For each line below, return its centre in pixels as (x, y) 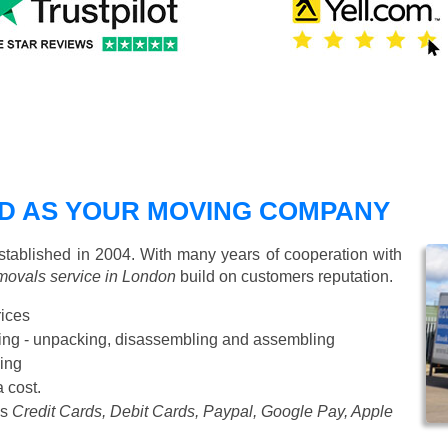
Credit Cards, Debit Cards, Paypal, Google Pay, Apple (203, 411)
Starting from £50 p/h (108, 315)
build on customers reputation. (284, 276)
